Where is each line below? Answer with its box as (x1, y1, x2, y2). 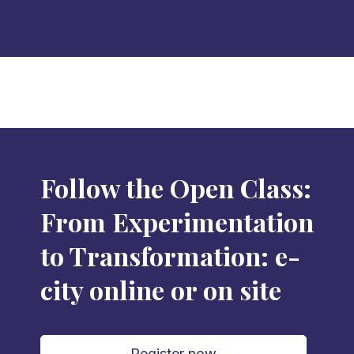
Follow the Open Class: (40, 171, 311, 205)
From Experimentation (40, 205, 314, 239)
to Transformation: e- (40, 239, 300, 273)
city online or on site (40, 273, 281, 307)
